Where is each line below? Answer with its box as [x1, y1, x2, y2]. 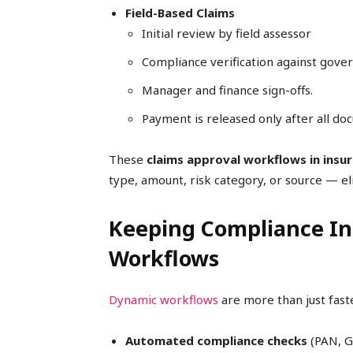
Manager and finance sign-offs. [142, 82, 313, 98]
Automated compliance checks [125, 333, 307, 349]
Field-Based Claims [125, 5, 235, 21]
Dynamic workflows [109, 292, 218, 308]
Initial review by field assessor [142, 25, 311, 42]
